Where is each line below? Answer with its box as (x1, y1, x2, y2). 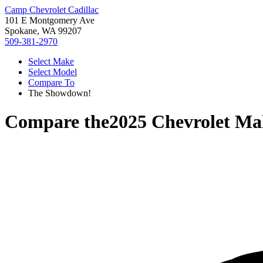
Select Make (28, 56, 74, 66)
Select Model (28, 67, 77, 77)
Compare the (5, 111, 109, 133)
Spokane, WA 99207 (5, 26, 82, 36)
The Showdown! (28, 88, 91, 98)
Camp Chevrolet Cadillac (5, 5, 99, 15)
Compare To (28, 77, 75, 87)
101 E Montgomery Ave (5, 15, 95, 25)
